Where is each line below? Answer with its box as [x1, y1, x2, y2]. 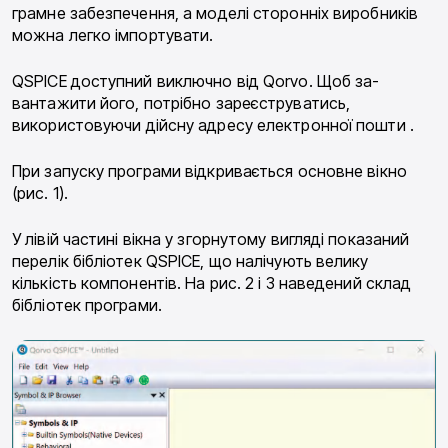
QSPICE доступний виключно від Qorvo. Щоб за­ [12, 71, 380, 92]
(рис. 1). [12, 183, 68, 204]
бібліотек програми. [12, 295, 162, 316]
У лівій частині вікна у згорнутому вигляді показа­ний [12, 229, 410, 250]
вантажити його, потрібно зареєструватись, [12, 93, 351, 114]
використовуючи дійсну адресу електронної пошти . [12, 115, 414, 136]
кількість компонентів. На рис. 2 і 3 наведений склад [12, 273, 412, 294]
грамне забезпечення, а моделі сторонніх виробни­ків [12, 3, 418, 24]
